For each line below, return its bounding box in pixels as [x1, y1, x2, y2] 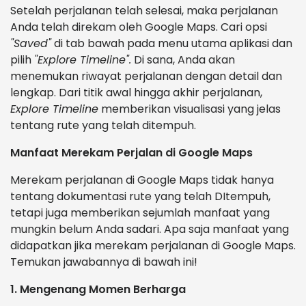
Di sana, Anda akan [131, 52, 235, 68]
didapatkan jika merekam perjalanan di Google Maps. [10, 238, 296, 254]
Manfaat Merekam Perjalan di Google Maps [10, 145, 253, 161]
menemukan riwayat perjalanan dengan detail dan [10, 68, 282, 85]
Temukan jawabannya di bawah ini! [10, 254, 197, 270]
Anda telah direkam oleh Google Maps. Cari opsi [10, 19, 267, 36]
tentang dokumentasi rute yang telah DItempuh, [10, 189, 270, 205]
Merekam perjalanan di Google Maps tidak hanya [10, 172, 274, 189]
